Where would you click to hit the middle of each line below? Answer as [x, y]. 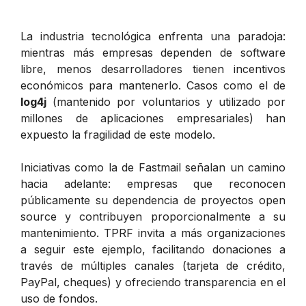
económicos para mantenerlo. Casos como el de [153, 85]
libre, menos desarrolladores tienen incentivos [153, 69]
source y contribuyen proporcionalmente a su [153, 216]
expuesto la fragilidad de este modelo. [118, 134]
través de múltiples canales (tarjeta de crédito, [153, 265]
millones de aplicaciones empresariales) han [153, 118]
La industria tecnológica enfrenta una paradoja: [153, 36]
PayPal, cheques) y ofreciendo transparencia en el [153, 282]
